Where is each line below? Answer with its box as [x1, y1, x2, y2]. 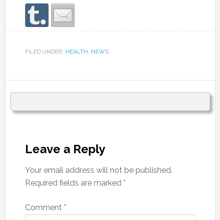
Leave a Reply [25, 142, 105, 157]
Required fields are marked [25, 178, 123, 188]
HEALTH [65, 48, 88, 55]
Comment [25, 203, 64, 213]
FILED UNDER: [25, 48, 65, 55]
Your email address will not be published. [25, 165, 172, 175]
